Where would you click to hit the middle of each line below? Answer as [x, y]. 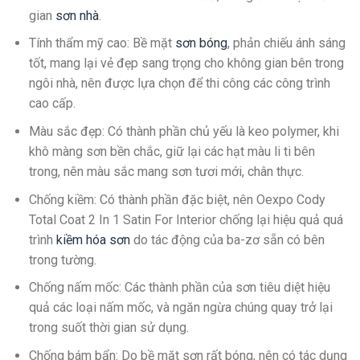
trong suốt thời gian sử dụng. [108, 328]
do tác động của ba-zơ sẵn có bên [227, 239]
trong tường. [62, 260]
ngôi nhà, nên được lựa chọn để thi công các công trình [179, 84]
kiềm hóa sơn [93, 239]
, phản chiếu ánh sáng [286, 43]
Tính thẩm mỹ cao [78, 43]
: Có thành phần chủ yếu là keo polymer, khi [220, 132]
